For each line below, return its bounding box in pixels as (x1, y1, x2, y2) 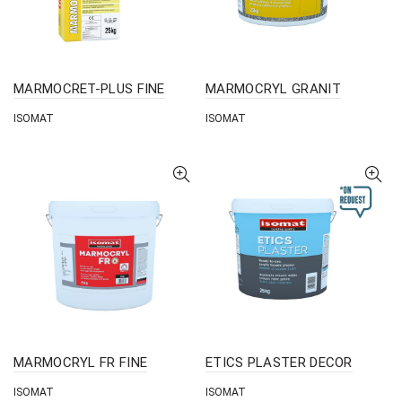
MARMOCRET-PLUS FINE (13, 81, 165, 97)
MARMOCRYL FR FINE (13, 354, 148, 371)
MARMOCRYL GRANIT (205, 81, 341, 97)
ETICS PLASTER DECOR (205, 354, 353, 371)
